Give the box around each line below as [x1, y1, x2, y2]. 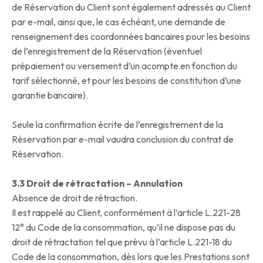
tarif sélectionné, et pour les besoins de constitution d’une [12, 75, 241, 87]
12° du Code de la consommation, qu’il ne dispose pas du [12, 221, 235, 234]
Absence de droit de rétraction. [12, 192, 137, 204]
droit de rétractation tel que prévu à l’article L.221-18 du [12, 236, 232, 248]
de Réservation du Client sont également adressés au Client [12, 1, 251, 14]
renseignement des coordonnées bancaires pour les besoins [12, 31, 250, 43]
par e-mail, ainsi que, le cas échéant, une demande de [12, 16, 225, 28]
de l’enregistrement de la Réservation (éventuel [12, 45, 202, 58]
